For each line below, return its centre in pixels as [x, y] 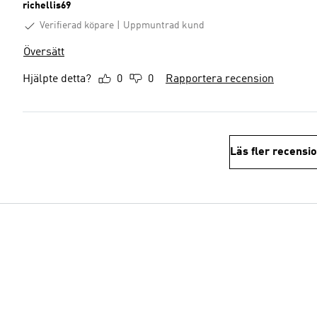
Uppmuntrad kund [164, 26]
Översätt [44, 52]
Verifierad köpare [77, 25]
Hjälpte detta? [57, 79]
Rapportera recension [220, 79]
